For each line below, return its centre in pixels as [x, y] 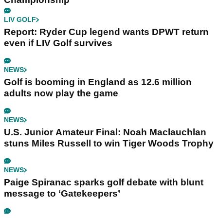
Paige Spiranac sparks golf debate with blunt [104, 182]
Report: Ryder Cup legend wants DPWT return [106, 32]
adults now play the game [61, 93]
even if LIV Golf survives [58, 43]
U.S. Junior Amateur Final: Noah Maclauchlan [105, 132]
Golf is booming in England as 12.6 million [98, 82]
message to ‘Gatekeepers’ [62, 194]
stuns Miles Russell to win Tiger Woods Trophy [109, 144]
